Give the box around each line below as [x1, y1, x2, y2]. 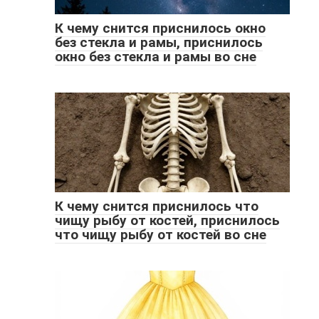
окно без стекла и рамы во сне [54, 48, 256, 65]
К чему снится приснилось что [54, 197, 258, 214]
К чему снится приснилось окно [54, 19, 266, 36]
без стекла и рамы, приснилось [54, 33, 263, 51]
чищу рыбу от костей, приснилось [54, 211, 280, 229]
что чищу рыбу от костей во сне [54, 226, 266, 243]
